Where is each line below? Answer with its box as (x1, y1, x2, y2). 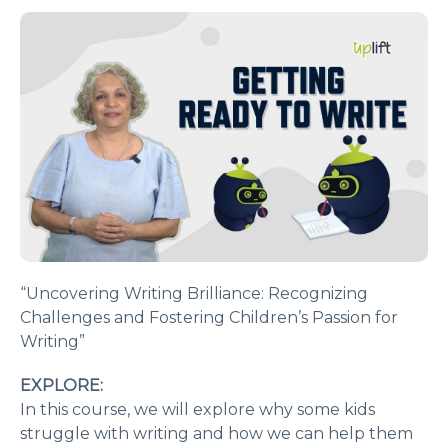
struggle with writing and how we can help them (20, 424, 413, 444)
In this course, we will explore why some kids (20, 400, 375, 420)
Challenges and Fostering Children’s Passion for (20, 308, 398, 328)
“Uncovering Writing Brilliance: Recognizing (20, 284, 368, 304)
